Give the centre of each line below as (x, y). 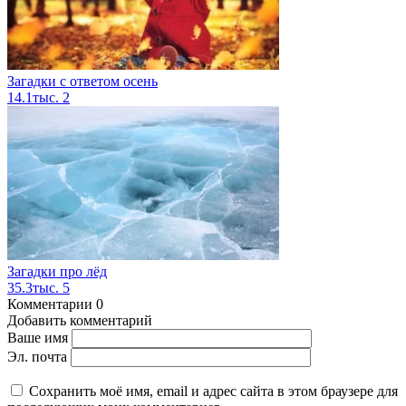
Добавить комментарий (80, 321)
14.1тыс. (35, 98)
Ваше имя (38, 338)
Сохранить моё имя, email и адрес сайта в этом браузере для (213, 391)
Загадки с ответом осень (82, 82)
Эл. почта (37, 357)
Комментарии (50, 304)
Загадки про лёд (57, 272)
